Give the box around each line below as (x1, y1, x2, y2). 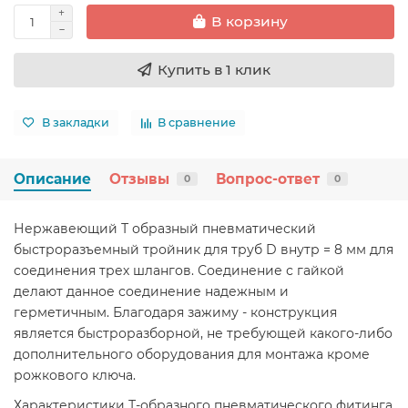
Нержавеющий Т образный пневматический (14, 219, 316, 237)
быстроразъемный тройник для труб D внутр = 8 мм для (14, 240, 393, 258)
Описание (14, 169, 91, 188)
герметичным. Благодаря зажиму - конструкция (14, 303, 337, 321)
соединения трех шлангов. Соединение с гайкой (14, 261, 344, 279)
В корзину (211, 13, 288, 31)
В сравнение (158, 116, 236, 130)
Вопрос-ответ (216, 169, 320, 188)
